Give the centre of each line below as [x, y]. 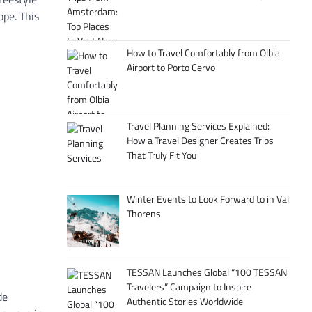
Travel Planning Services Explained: [198, 126]
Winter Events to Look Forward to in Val [208, 199]
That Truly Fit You [161, 155]
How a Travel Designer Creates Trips [200, 140]
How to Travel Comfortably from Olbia [203, 53]
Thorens [143, 213]
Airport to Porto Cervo [171, 67]
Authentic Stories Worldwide [185, 301]
